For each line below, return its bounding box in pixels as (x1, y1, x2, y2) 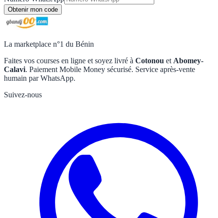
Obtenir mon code (8, 5, 58, 13)
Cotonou (135, 56, 164, 65)
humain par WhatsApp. (4, 73, 75, 82)
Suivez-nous (4, 90, 42, 99)
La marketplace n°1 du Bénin (4, 39, 94, 48)
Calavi (4, 65, 25, 73)
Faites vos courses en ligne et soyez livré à (4, 56, 135, 65)
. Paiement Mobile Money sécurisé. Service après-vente (25, 65, 195, 73)
